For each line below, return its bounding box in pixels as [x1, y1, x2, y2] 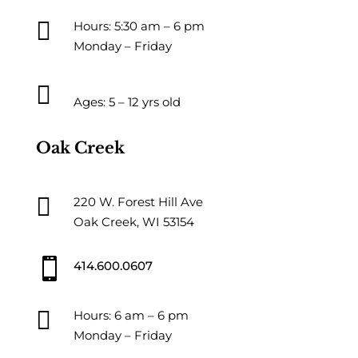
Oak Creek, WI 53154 [73, 213, 194, 229]
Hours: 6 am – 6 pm [73, 307, 189, 323]
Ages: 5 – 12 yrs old [73, 93, 181, 109]
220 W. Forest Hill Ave [73, 193, 203, 209]
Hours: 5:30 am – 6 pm [73, 18, 205, 34]
